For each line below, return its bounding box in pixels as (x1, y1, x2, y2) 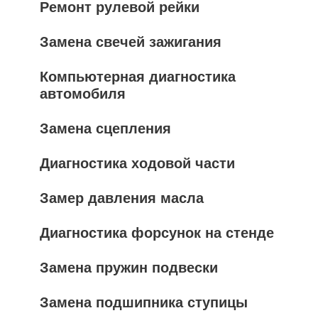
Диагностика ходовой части (40, 155, 235, 171)
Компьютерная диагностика (40, 69, 236, 84)
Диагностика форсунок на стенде (40, 225, 274, 241)
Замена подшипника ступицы (40, 295, 248, 310)
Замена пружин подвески (40, 260, 218, 275)
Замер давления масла (40, 190, 204, 206)
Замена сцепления (40, 121, 171, 136)
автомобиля (40, 86, 126, 102)
